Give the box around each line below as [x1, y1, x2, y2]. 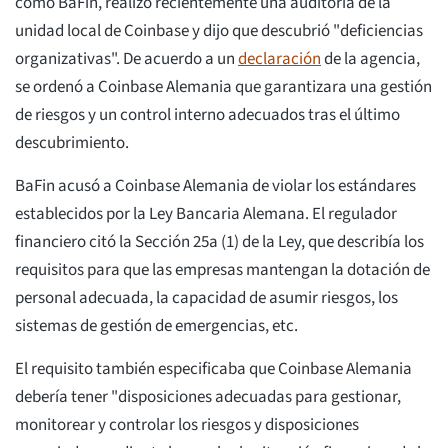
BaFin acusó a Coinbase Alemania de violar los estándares [15, 173, 416, 198]
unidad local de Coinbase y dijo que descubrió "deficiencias [15, 18, 423, 43]
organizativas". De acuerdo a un [15, 46, 238, 71]
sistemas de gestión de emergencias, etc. [15, 313, 298, 338]
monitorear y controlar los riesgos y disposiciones [15, 412, 359, 437]
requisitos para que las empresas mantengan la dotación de [15, 257, 430, 282]
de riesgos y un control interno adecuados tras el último [15, 102, 400, 127]
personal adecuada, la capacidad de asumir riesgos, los [15, 285, 398, 310]
